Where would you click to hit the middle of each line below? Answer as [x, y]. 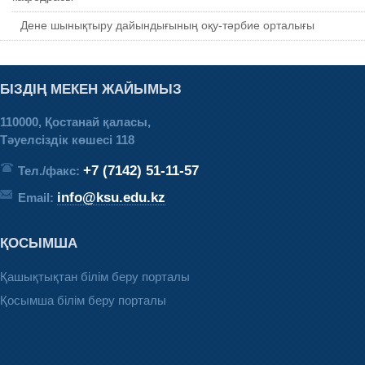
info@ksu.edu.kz [111, 197]
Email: [37, 197]
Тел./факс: [51, 170]
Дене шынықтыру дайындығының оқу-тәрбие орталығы [167, 25]
